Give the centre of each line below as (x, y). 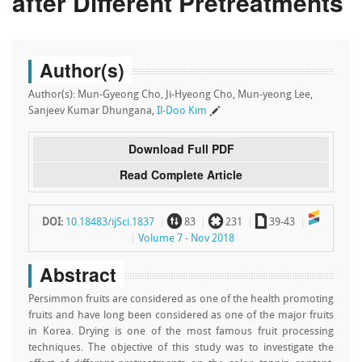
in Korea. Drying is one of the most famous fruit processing (181, 332)
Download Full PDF (181, 149)
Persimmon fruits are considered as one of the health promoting (181, 299)
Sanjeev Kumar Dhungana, (93, 111)
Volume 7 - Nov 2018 (186, 239)
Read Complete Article (181, 175)
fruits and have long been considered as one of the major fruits (181, 316)
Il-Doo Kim (182, 111)
